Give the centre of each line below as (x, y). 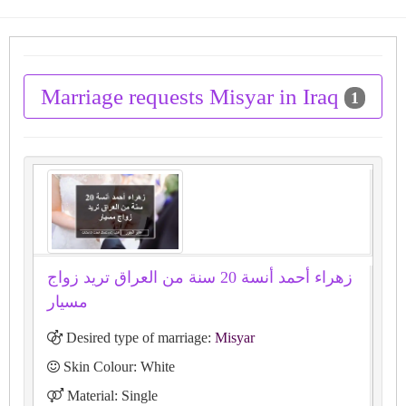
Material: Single (111, 396)
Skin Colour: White (117, 367)
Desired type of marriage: (139, 338)
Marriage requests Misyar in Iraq (193, 97)
